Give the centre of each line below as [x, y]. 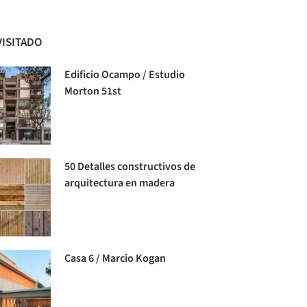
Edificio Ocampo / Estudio [125, 74]
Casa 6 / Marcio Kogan [115, 259]
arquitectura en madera [120, 183]
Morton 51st [93, 91]
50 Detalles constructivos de [130, 166]
